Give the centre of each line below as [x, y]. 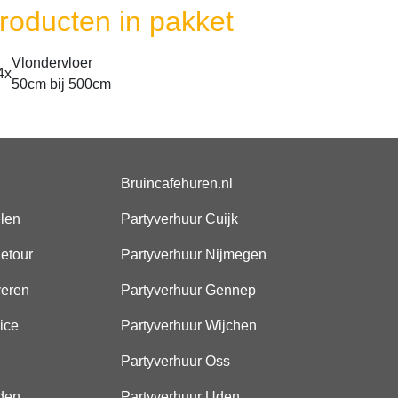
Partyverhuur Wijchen [189, 326]
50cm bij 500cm [61, 84]
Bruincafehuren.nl [177, 183]
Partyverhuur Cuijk [180, 219]
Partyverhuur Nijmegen [194, 255]
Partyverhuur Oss [176, 361]
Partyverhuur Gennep [189, 290]
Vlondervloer [52, 63]
